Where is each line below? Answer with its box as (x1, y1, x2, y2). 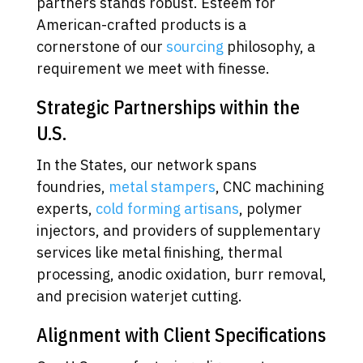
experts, (36, 199, 96, 219)
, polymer (238, 199, 302, 219)
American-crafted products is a (36, 15, 246, 35)
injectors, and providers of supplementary (36, 221, 320, 241)
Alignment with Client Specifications (36, 322, 326, 348)
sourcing (165, 37, 224, 57)
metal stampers (108, 177, 216, 197)
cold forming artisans (95, 199, 239, 219)
